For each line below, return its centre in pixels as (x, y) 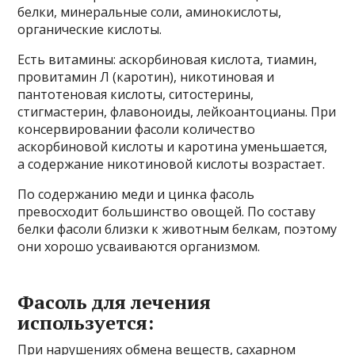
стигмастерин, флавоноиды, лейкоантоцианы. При (177, 112)
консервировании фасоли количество (137, 129)
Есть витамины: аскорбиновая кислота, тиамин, (168, 59)
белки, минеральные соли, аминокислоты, (150, 12)
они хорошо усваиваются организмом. (139, 246)
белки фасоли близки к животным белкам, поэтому (177, 229)
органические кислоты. (90, 29)
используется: (86, 323)
